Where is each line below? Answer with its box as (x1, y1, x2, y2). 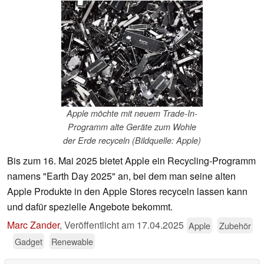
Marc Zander (7, 218, 60, 232)
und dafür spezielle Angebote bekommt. (7, 200, 173, 214)
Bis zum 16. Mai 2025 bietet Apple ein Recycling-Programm (7, 154, 256, 168)
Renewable (51, 235, 93, 248)
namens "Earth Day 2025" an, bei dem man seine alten (7, 169, 236, 183)
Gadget (15, 235, 42, 248)
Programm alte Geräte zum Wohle (68, 121, 196, 133)
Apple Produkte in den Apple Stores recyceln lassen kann (7, 184, 247, 199)
